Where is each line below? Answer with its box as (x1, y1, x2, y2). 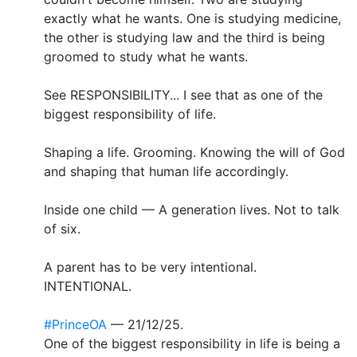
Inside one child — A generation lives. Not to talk (44, 201, 339, 218)
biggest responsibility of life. (44, 105, 216, 122)
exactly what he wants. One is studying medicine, (44, 10, 341, 26)
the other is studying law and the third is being (44, 29, 325, 45)
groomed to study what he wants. (44, 48, 248, 65)
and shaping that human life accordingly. (44, 163, 288, 179)
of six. (44, 220, 80, 237)
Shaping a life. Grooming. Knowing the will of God (44, 143, 345, 160)
